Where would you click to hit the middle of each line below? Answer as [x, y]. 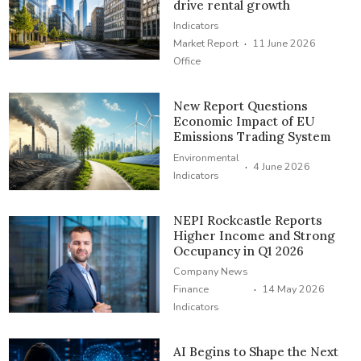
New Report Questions [241, 106]
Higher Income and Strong [255, 235]
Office [187, 61]
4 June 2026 [282, 166]
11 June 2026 [284, 44]
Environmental [207, 157]
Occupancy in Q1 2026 [239, 251]
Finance [191, 289]
